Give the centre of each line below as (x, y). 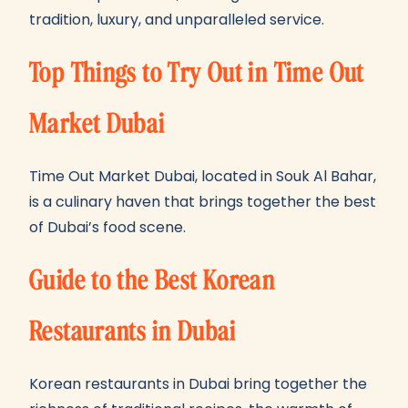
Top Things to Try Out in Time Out (197, 73)
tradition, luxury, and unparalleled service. (177, 20)
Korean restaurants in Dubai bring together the (198, 384)
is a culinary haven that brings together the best (203, 202)
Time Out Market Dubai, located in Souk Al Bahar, (203, 176)
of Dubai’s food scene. (107, 227)
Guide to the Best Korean (153, 280)
